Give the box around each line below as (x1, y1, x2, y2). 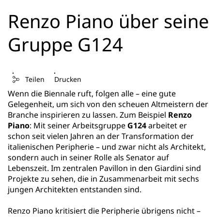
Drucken (54, 75, 81, 84)
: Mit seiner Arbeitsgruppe (30, 120, 125, 131)
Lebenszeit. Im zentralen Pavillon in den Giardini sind (8, 163, 201, 174)
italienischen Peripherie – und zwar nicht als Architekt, (8, 141, 206, 153)
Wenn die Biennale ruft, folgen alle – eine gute (8, 88, 176, 99)
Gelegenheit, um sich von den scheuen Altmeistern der (8, 99, 208, 110)
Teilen (25, 75, 45, 84)
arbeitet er (146, 120, 187, 131)
